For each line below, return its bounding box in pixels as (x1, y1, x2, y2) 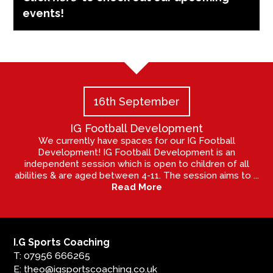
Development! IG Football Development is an (38, 147, 235, 158)
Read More (111, 182, 162, 193)
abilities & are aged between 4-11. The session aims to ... (14, 170, 259, 182)
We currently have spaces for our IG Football (38, 135, 235, 147)
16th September (93, 95, 180, 108)
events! (23, 6, 67, 19)
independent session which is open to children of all (24, 158, 249, 170)
